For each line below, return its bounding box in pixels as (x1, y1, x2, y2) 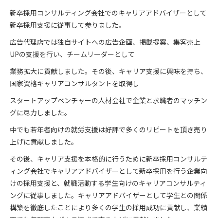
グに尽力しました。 (10, 108, 71, 117)
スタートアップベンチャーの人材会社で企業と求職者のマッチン (10, 95, 207, 105)
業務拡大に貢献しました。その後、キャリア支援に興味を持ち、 (10, 66, 207, 76)
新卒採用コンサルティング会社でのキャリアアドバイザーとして (10, 8, 207, 18)
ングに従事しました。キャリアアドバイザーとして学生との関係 (10, 190, 207, 200)
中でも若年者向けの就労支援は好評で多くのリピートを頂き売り (10, 125, 207, 134)
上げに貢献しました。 (10, 137, 78, 146)
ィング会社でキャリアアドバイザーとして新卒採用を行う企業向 (10, 166, 207, 176)
